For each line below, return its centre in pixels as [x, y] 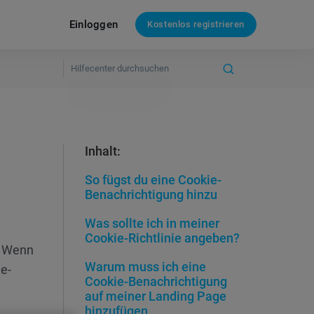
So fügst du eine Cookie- [153, 180]
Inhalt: [103, 151]
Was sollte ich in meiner [152, 223]
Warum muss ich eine [145, 267]
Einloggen [94, 24]
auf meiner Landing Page [156, 296]
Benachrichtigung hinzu [151, 194]
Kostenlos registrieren [196, 24]
